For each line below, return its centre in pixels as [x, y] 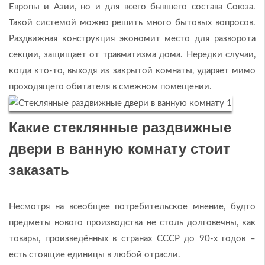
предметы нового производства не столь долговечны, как [132, 222]
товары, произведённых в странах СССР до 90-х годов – [132, 238]
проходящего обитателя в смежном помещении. [110, 87]
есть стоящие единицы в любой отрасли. [95, 254]
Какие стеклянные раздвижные [120, 127]
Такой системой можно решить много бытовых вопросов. [132, 23]
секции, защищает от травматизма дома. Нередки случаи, [132, 55]
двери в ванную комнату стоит [119, 148]
